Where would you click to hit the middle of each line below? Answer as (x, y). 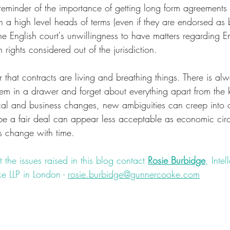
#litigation (196, 202)
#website (42, 202)
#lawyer (158, 202)
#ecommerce (87, 202)
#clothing (97, 216)
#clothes (60, 216)
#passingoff (140, 216)
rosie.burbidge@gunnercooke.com (134, 174)
